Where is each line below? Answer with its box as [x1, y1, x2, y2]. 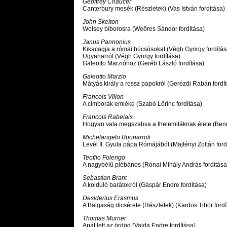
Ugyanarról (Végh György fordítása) [83, 53, 180, 60]
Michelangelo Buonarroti [83, 134, 150, 141]
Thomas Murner [83, 215, 126, 222]
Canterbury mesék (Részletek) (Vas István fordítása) [83, 5, 225, 13]
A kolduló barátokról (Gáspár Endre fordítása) [83, 181, 207, 189]
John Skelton [83, 18, 119, 26]
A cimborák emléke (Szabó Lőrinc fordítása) [83, 100, 202, 108]
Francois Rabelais [83, 113, 133, 121]
